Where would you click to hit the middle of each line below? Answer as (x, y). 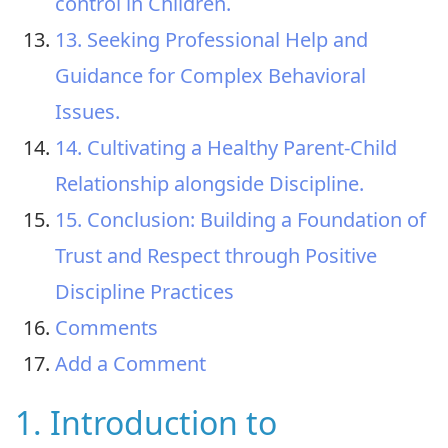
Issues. (87, 111)
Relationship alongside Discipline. (209, 183)
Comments (106, 327)
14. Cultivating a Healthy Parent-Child (226, 147)
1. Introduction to (146, 422)
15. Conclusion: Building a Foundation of (240, 219)
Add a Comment (130, 363)
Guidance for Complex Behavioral (210, 75)
